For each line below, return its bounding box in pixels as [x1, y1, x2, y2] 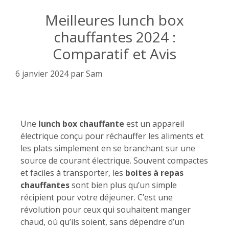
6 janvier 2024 [15, 67, 68, 79]
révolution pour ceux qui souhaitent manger [20, 203, 191, 215]
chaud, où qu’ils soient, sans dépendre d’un [20, 216, 185, 227]
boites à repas [125, 167, 184, 178]
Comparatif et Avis [53, 43, 176, 63]
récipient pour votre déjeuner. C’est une [20, 191, 173, 203]
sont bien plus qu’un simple [70, 179, 177, 191]
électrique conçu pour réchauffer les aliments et [20, 130, 203, 142]
